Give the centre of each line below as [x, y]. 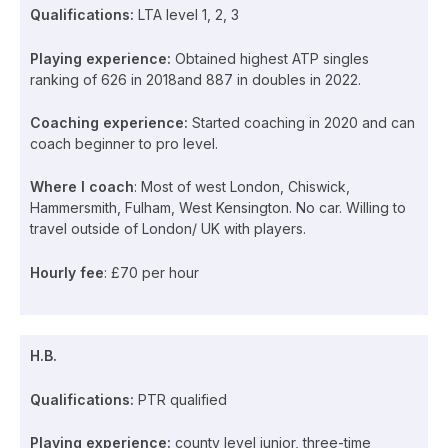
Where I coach [82, 187]
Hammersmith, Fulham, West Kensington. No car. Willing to [218, 208]
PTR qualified [182, 399]
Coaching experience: [111, 122]
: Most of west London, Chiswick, [242, 187]
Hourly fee [67, 272]
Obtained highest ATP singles [272, 58]
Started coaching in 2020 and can [303, 122]
